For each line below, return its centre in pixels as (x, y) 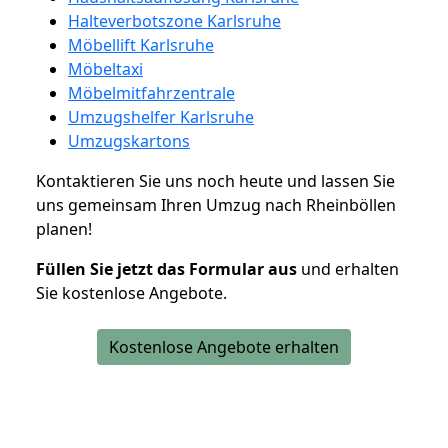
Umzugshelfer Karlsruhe (161, 116)
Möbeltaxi (105, 68)
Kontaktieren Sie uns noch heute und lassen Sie (215, 180)
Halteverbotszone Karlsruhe (174, 20)
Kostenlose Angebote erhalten (224, 346)
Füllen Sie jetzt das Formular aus (166, 268)
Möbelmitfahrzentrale (151, 92)
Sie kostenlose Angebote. (131, 292)
